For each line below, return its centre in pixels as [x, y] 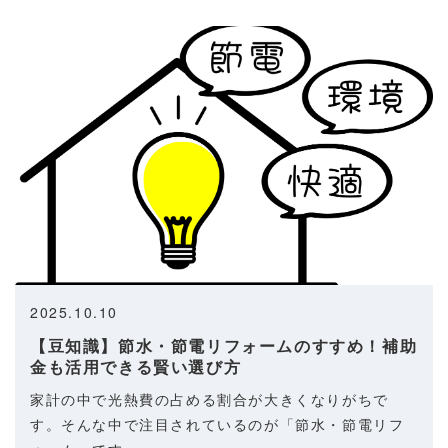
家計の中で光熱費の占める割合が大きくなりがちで [209, 398]
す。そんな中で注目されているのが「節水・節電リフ [217, 423]
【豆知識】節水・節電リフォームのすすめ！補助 [224, 345]
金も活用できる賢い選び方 [136, 366]
